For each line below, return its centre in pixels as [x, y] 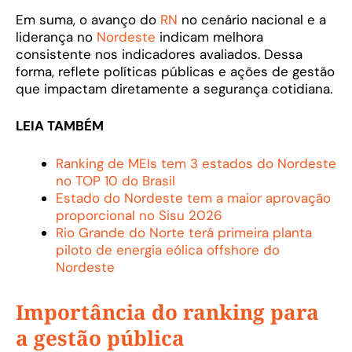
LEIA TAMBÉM [60, 126]
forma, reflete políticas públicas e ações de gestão [175, 71]
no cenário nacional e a [252, 19]
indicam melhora [209, 37]
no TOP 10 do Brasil [115, 180]
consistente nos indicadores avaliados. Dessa [159, 54]
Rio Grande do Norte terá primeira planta [184, 232]
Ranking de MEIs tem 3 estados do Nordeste [196, 163]
